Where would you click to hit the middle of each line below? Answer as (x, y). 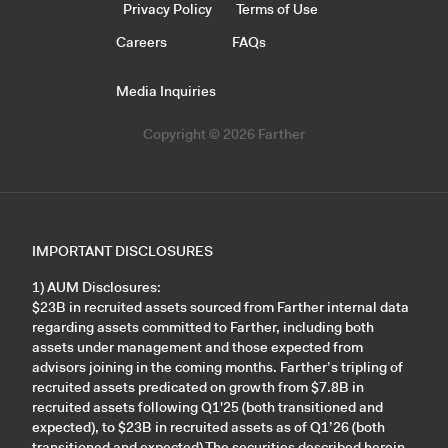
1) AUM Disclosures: (96, 286)
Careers (141, 41)
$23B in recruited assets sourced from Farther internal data (220, 306)
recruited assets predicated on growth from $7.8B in (198, 386)
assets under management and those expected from (197, 346)
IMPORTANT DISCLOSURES (122, 250)
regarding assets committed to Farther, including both (203, 326)
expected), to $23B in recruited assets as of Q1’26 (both (208, 426)
